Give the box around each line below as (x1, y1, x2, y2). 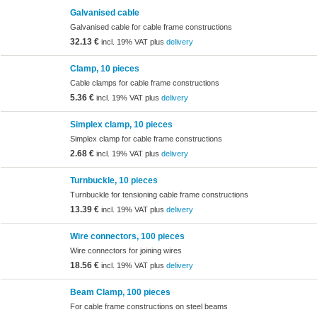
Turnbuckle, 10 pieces (69, 175, 158, 185)
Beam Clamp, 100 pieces (69, 287, 171, 297)
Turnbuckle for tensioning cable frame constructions (69, 190, 248, 200)
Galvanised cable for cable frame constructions (69, 23, 232, 32)
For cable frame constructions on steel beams (69, 302, 228, 311)
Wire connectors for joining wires (69, 246, 182, 255)
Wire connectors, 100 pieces (69, 231, 185, 241)
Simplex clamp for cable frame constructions (69, 134, 222, 144)
